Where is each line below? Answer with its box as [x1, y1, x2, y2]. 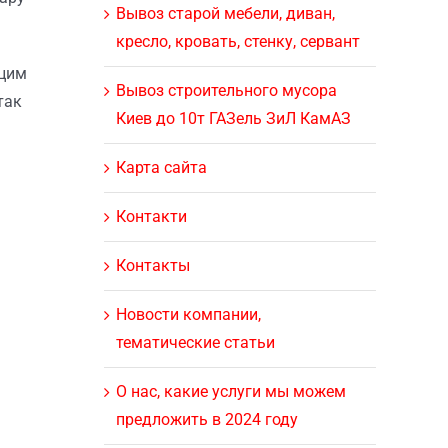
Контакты [115, 255, 190, 275]
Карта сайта [115, 157, 207, 177]
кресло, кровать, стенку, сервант [115, 31, 360, 51]
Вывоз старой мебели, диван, [115, 3, 335, 23]
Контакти [115, 206, 187, 226]
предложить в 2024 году [115, 409, 298, 429]
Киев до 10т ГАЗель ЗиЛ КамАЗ [115, 108, 351, 128]
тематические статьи [115, 332, 275, 352]
